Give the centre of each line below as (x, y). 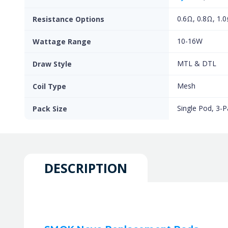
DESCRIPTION (86, 168)
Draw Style (52, 64)
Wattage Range (62, 41)
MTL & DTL (197, 63)
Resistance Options (68, 19)
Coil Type (49, 86)
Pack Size (50, 109)
